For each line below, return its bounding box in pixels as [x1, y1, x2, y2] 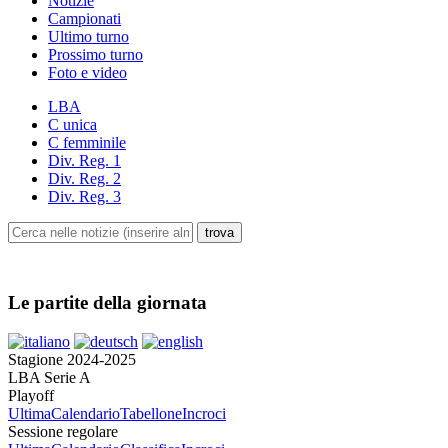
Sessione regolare [8, 422, 118, 440]
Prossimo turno [48, 46, 143, 64]
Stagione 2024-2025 [8, 350, 136, 368]
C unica [48, 116, 97, 134]
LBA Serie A [8, 368, 91, 386]
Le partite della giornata [8, 291, 207, 313]
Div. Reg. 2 [48, 170, 121, 188]
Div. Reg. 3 [48, 188, 121, 206]
